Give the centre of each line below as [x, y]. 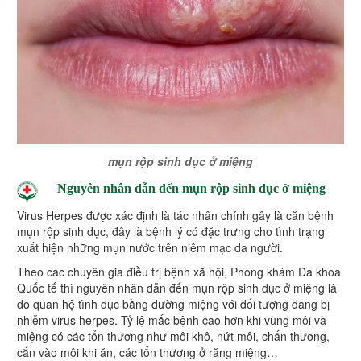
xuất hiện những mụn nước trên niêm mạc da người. [150, 248]
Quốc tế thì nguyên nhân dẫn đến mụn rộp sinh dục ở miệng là [177, 288]
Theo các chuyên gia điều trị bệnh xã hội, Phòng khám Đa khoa [179, 272]
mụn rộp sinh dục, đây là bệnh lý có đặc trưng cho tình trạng [171, 232]
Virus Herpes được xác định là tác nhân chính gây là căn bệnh [175, 216]
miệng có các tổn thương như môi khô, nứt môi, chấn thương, [173, 336]
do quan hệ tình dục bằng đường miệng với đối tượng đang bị [173, 304]
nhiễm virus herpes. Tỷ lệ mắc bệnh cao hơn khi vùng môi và [172, 320]
